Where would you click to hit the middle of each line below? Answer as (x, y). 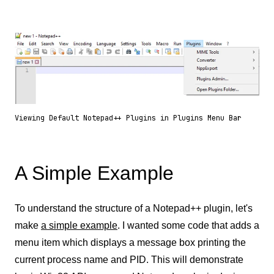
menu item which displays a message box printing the (130, 242)
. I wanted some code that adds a (188, 225)
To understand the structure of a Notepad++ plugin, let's (134, 208)
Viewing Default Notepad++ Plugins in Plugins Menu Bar (128, 118)
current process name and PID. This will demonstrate (129, 259)
